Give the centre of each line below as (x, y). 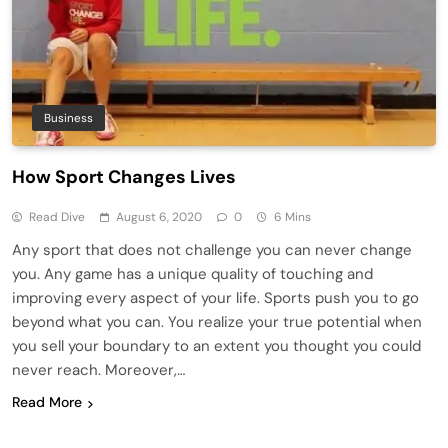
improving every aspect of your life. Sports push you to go (215, 298)
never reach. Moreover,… (98, 370)
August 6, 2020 (159, 217)
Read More (47, 402)
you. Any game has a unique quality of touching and (192, 274)
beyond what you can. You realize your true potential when (217, 322)
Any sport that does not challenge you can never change (212, 250)
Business (68, 118)
